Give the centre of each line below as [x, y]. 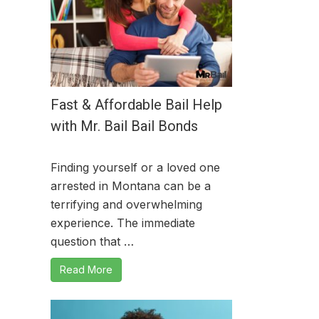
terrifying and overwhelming [126, 204]
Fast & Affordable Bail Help [136, 105]
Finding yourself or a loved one [135, 167]
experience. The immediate [123, 223]
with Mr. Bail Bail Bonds [124, 126]
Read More [86, 270]
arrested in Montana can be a [131, 186]
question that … [92, 241]
